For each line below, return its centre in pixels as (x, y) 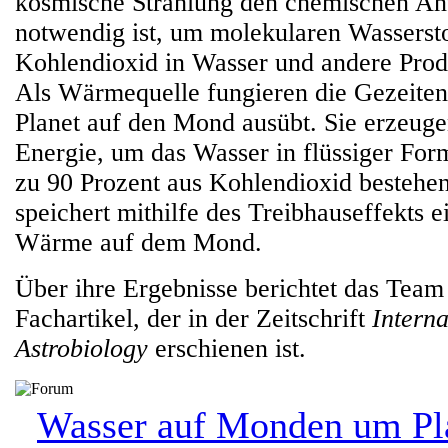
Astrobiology (85, 348)
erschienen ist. (230, 348)
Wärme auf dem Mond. (138, 242)
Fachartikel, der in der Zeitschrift (193, 318)
